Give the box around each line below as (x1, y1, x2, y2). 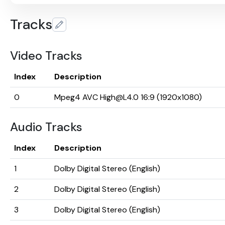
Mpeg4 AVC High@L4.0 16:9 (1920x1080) (54, 92, 202, 103)
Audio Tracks (10, 119, 82, 135)
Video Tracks (10, 48, 82, 64)
